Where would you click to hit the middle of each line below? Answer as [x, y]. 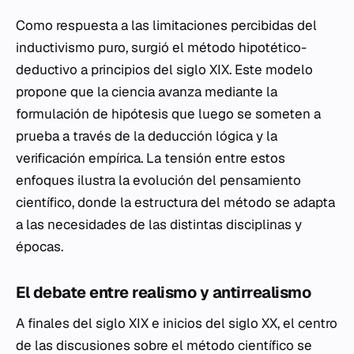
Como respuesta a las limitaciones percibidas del [166, 25]
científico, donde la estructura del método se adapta [175, 202]
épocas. [40, 247]
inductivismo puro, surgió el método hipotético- [161, 47]
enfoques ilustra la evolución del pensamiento [158, 180]
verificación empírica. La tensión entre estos [151, 158]
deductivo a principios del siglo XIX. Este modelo [164, 70]
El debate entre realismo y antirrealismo [163, 292]
